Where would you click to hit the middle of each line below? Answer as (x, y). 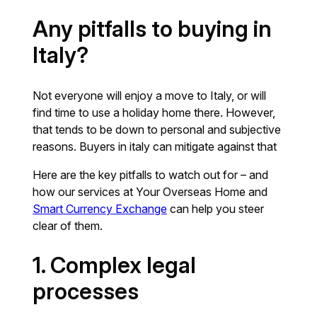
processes (86, 292)
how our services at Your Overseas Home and (150, 192)
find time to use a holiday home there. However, (154, 113)
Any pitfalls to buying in (152, 29)
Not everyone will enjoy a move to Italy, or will (150, 96)
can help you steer (216, 209)
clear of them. (68, 226)
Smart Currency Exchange (100, 209)
